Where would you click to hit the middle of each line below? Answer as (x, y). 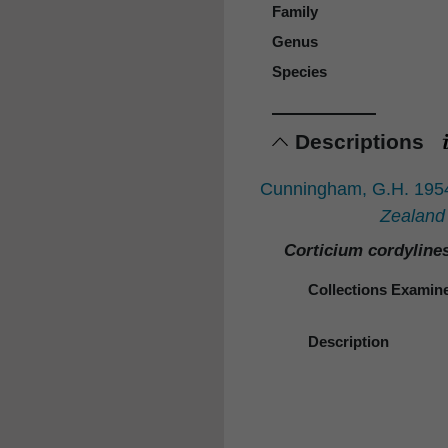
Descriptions (362, 141)
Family (295, 12)
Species (299, 72)
